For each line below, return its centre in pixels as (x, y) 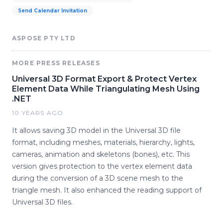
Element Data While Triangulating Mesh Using (106, 89)
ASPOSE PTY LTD (44, 38)
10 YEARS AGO (38, 113)
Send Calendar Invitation (53, 11)
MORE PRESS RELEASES (56, 63)
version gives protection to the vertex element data (102, 166)
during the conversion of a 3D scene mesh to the (98, 178)
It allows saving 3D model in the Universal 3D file (96, 130)
